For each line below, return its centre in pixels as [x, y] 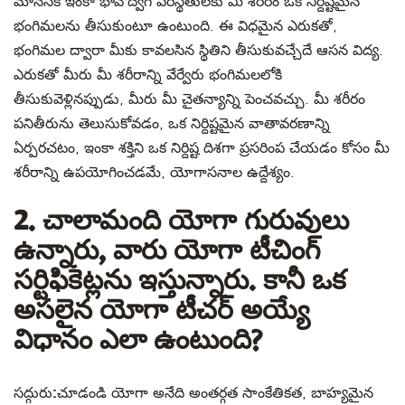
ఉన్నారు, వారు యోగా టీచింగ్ [167, 252]
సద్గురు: [35, 392]
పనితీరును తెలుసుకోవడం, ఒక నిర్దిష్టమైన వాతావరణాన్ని [172, 124]
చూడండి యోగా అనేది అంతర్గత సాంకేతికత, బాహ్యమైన [215, 393]
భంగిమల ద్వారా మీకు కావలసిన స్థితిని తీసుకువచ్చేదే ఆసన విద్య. [198, 51]
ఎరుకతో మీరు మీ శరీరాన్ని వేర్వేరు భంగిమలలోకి [148, 75]
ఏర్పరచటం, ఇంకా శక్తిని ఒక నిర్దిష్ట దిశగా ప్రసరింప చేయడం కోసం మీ [202, 148]
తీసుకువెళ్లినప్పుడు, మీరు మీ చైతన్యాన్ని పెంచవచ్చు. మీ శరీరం [189, 99]
